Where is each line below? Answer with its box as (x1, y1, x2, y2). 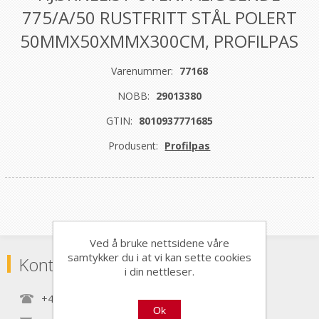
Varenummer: (110, 63, 173, 78)
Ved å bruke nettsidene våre (90, 235, 229, 250)
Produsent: (108, 138, 159, 152)
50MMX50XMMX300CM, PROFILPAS (20, 28, 299, 53)
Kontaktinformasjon (19, 252, 164, 276)
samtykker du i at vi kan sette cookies (68, 249, 251, 264)
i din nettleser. (125, 263, 194, 278)
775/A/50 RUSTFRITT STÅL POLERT (21, 5, 297, 29)
